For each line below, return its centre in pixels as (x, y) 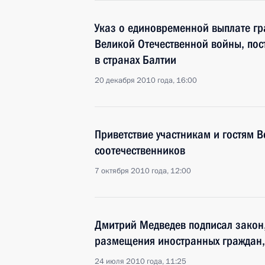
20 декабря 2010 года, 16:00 (146, 80)
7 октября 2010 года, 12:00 (143, 171)
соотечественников (140, 150)
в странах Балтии (135, 60)
